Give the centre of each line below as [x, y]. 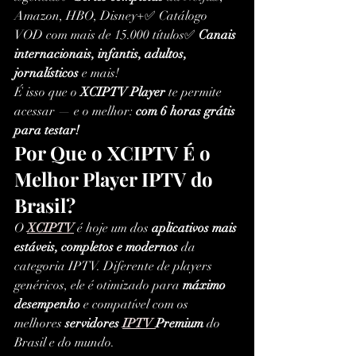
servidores [94, 324]
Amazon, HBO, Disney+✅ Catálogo [112, 16]
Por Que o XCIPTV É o [115, 153]
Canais [219, 35]
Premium [180, 324]
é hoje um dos [113, 228]
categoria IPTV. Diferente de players [115, 267]
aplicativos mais [196, 228]
